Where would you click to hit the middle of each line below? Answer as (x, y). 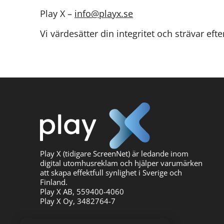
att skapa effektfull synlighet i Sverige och (111, 172)
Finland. (54, 182)
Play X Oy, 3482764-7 (78, 201)
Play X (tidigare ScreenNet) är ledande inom (114, 153)
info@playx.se (104, 13)
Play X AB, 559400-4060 (82, 191)
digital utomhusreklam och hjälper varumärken (121, 163)
